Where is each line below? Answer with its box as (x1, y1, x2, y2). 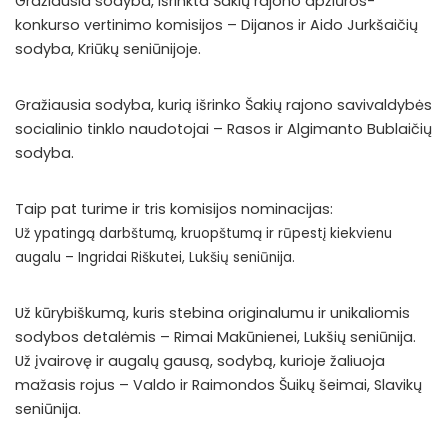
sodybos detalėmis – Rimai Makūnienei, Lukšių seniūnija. (15, 326, 416, 347)
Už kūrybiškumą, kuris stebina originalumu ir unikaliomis (15, 302, 410, 323)
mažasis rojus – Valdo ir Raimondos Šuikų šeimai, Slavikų (15, 374, 422, 395)
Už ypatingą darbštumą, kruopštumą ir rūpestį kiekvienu (15, 223, 392, 243)
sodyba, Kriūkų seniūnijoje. (15, 38, 201, 59)
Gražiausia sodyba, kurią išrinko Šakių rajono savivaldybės (15, 94, 432, 115)
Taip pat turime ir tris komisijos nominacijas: (15, 198, 333, 219)
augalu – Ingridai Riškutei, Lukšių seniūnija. (15, 247, 295, 267)
